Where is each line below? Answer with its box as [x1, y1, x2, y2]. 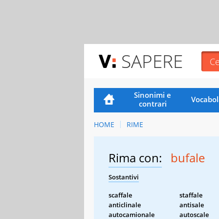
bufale [171, 149, 205, 166]
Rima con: [109, 149, 162, 166]
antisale [179, 200, 204, 209]
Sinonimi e [134, 89, 172, 100]
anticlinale [109, 200, 141, 209]
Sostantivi [109, 172, 139, 181]
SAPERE [121, 48, 183, 73]
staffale [179, 190, 202, 199]
